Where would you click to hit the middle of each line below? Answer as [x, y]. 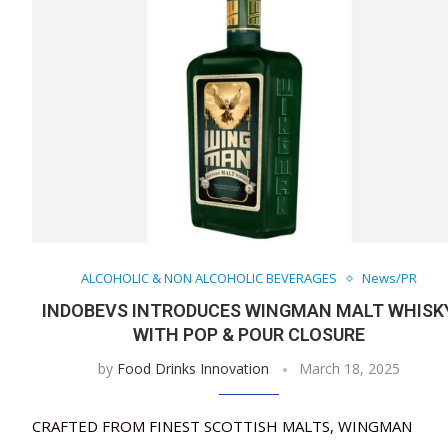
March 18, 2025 [349, 369]
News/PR [389, 278]
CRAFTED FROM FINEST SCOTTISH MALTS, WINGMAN [222, 426]
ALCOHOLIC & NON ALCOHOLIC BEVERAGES [208, 278]
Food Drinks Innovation [192, 369]
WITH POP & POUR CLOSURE [248, 335]
